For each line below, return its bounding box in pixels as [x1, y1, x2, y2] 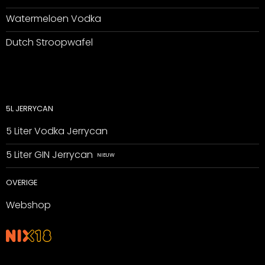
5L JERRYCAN [5, 104, 53, 114]
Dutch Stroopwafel [5, 35, 93, 50]
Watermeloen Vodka [5, 12, 101, 26]
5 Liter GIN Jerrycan [5, 147, 93, 161]
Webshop [5, 198, 51, 212]
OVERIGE [5, 177, 37, 188]
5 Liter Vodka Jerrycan [5, 124, 108, 138]
